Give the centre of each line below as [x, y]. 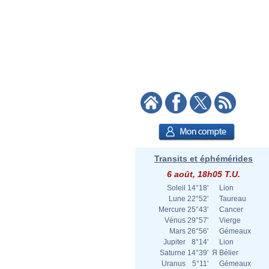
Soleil [176, 188]
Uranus [174, 264]
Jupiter [174, 242]
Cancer [231, 210]
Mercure [172, 210]
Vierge [230, 220]
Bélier [229, 253]
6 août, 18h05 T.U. [204, 174]
